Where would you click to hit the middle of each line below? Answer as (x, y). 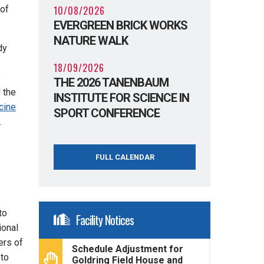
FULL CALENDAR (125, 157)
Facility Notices (105, 220)
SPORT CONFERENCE (107, 113)
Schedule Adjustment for (128, 249)
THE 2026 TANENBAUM (111, 82)
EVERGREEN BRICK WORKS (121, 25)
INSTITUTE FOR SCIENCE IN (122, 98)
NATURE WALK (91, 40)
